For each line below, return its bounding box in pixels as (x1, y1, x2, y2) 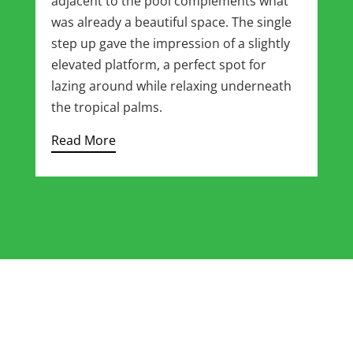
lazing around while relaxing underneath (50, 76, 292, 95)
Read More (50, 131, 116, 149)
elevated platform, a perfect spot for (50, 55, 266, 73)
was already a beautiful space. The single (50, 13, 292, 31)
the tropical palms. (50, 98, 162, 116)
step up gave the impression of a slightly (50, 34, 290, 52)
